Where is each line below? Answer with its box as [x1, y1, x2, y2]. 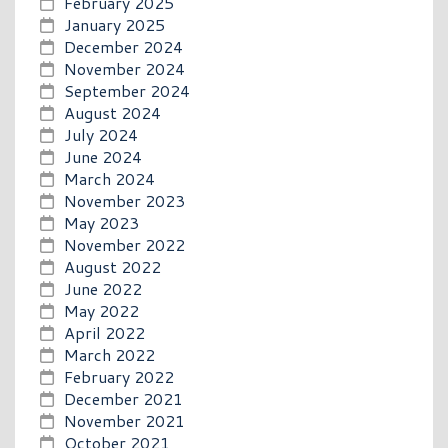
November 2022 [64, 232, 185, 256]
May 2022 [64, 298, 139, 322]
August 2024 [64, 100, 161, 124]
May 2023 [64, 210, 139, 234]
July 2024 [64, 122, 138, 146]
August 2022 [64, 254, 161, 278]
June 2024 [64, 144, 142, 168]
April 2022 [64, 320, 145, 344]
